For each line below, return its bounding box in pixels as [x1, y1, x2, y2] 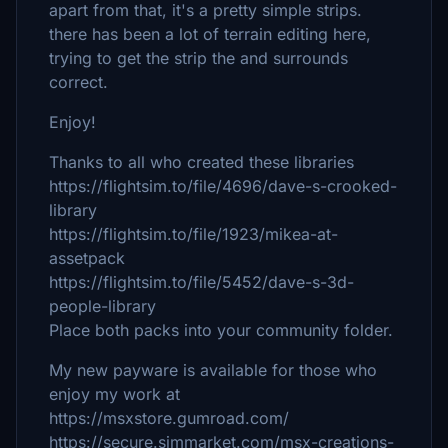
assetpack [49, 248, 125, 268]
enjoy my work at [49, 384, 180, 404]
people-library [49, 296, 156, 316]
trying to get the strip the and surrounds [49, 48, 348, 68]
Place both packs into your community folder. [49, 320, 393, 340]
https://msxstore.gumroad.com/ [49, 408, 289, 428]
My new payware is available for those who [49, 360, 377, 380]
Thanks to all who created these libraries [49, 152, 359, 172]
